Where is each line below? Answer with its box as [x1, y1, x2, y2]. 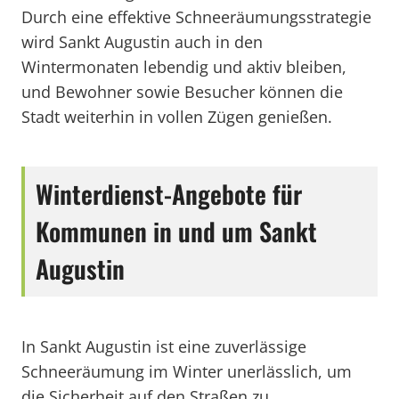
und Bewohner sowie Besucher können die [21, 81, 343, 102]
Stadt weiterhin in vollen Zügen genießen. [21, 106, 332, 127]
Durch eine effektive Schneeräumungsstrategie [21, 6, 371, 28]
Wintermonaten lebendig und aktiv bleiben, [21, 56, 346, 77]
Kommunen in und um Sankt [36, 213, 317, 249]
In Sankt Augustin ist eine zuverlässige [21, 336, 306, 357]
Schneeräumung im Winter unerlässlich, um [21, 361, 352, 382]
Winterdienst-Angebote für [36, 175, 302, 212]
